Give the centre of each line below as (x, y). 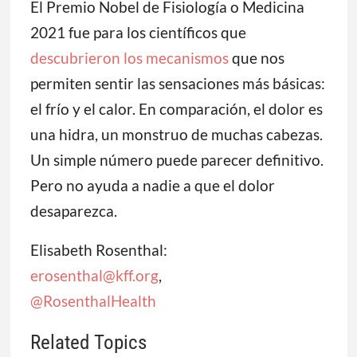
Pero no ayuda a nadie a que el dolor (152, 186)
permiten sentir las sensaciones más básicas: (177, 84)
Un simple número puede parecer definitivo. (177, 160)
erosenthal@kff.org (94, 276)
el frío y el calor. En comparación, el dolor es (176, 109)
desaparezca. (73, 211)
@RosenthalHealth (93, 301)
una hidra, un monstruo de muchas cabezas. (176, 135)
